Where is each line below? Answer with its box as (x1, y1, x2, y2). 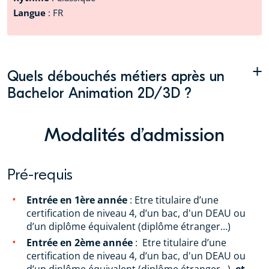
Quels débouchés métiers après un (7, 67, 225, 85)
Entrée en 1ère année (26, 193, 127, 207)
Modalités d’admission (44, 124, 225, 146)
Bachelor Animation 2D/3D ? (7, 84, 196, 101)
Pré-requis (7, 165, 73, 184)
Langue (13, 6, 48, 19)
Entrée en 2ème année (26, 235, 133, 249)
